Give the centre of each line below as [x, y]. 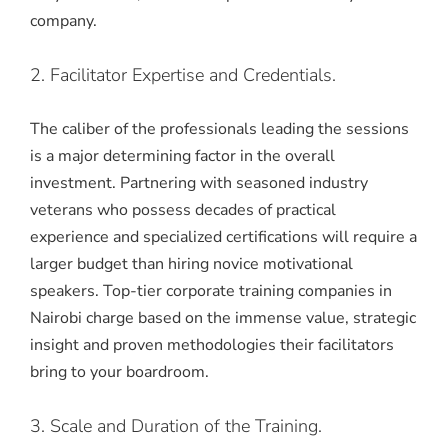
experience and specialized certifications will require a [223, 236]
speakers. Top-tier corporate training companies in [211, 290]
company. [63, 20]
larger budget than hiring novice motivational [191, 263]
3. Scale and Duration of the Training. [176, 425]
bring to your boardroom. [119, 371]
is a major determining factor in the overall [182, 155]
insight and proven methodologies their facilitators [212, 344]
